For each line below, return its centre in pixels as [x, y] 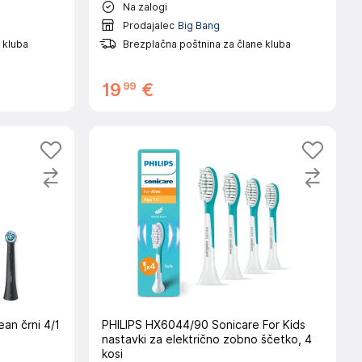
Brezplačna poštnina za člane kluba [206, 44]
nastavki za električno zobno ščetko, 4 [206, 339]
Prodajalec [148, 25]
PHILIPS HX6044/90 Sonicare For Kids [203, 325]
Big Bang [198, 25]
